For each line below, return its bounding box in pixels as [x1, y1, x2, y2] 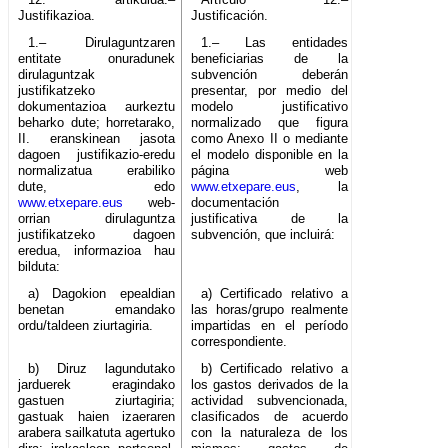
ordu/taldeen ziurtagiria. [18, 318, 153, 334]
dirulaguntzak [18, 67, 95, 83]
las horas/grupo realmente [191, 302, 349, 318]
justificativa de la [191, 211, 349, 227]
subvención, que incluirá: [191, 227, 336, 243]
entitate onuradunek [18, 51, 176, 67]
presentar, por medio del [191, 83, 349, 99]
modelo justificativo [191, 99, 349, 115]
